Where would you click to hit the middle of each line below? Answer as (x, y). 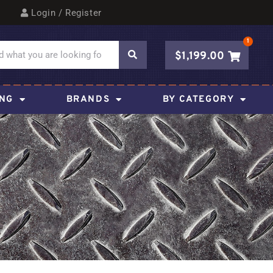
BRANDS (88, 100)
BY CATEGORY (198, 100)
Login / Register (66, 12)
